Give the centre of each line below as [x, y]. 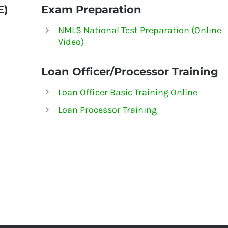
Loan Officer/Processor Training [130, 71]
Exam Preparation [91, 10]
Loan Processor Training [108, 110]
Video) [71, 42]
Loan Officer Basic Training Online [128, 92]
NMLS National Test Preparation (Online [140, 30]
